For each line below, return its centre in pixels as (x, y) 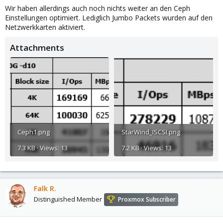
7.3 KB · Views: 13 (43, 148)
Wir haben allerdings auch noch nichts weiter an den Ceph (98, 8)
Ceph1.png (34, 132)
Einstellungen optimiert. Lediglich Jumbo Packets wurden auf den (109, 18)
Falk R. (45, 188)
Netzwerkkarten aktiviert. (45, 27)
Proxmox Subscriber (147, 199)
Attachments (37, 48)
